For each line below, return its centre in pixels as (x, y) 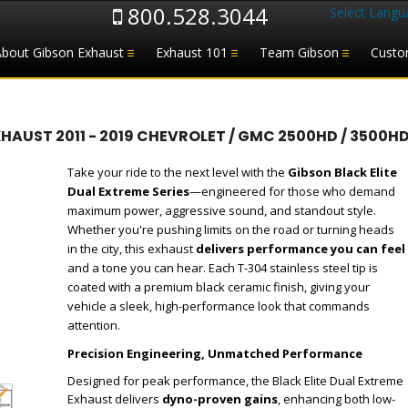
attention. (94, 325)
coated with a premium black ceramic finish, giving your (219, 287)
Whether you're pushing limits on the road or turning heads (231, 229)
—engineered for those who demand (292, 191)
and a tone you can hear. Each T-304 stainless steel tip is (223, 268)
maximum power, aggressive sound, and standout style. (222, 210)
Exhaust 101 (192, 52)
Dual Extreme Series (128, 191)
